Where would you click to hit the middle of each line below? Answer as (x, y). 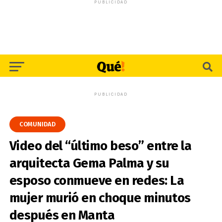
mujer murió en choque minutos (100, 198)
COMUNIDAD (37, 124)
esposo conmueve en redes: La (97, 181)
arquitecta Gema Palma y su (89, 163)
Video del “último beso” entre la (100, 146)
